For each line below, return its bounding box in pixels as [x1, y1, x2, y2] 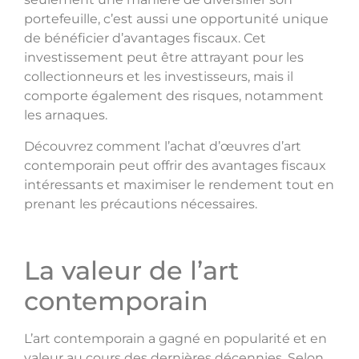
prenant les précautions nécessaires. [24, 196, 257, 212]
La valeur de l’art [24, 255, 239, 287]
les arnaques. [24, 107, 107, 123]
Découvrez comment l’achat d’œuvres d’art [24, 138, 301, 154]
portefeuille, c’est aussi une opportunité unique [24, 11, 329, 27]
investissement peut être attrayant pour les [24, 50, 304, 66]
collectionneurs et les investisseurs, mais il [24, 69, 293, 85]
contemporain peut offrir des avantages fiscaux [24, 157, 326, 173]
